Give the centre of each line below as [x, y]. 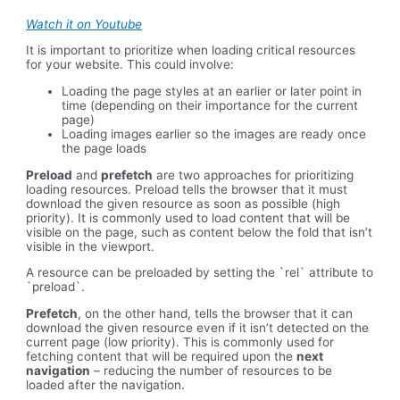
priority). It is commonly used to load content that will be [188, 217]
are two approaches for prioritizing [254, 175]
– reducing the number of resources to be [212, 370]
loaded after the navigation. [106, 384]
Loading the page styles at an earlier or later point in [212, 91]
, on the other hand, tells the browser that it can [216, 313]
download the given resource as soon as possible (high [183, 203]
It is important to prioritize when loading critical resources [191, 50]
